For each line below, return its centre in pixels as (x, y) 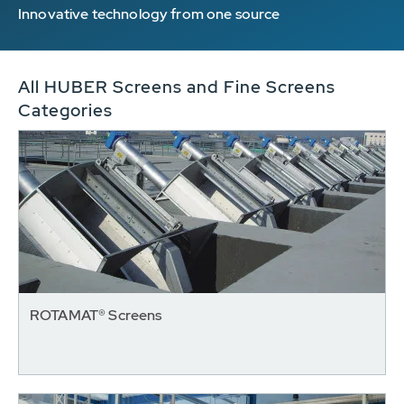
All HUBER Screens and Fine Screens (177, 87)
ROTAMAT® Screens (96, 315)
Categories (65, 110)
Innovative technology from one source (149, 14)
